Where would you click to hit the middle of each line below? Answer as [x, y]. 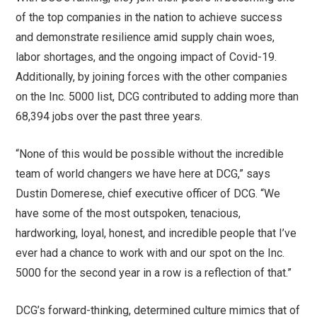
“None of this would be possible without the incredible [150, 154]
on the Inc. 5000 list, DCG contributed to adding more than [157, 97]
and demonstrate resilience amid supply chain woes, [145, 38]
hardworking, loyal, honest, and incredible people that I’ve [156, 234]
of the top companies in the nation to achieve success [149, 18]
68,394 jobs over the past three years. [109, 117]
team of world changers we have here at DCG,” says [143, 174]
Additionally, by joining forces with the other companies [152, 77]
